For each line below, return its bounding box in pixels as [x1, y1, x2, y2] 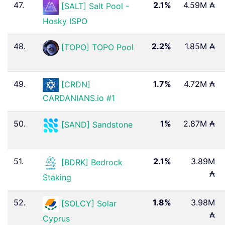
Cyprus [43, 213, 70, 223]
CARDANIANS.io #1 [43, 93, 115, 103]
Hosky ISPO [43, 16, 87, 26]
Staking [43, 172, 71, 182]
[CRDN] [61, 79, 90, 89]
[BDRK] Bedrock [61, 157, 123, 168]
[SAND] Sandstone [61, 120, 133, 130]
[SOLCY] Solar [61, 198, 117, 209]
